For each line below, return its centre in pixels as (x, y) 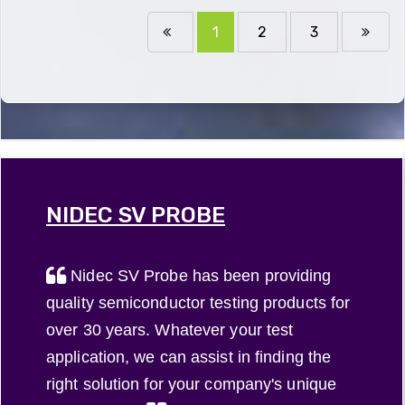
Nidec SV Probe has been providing (199, 276)
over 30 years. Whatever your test (170, 330)
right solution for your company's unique (192, 384)
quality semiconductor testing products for (198, 303)
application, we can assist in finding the (189, 357)
